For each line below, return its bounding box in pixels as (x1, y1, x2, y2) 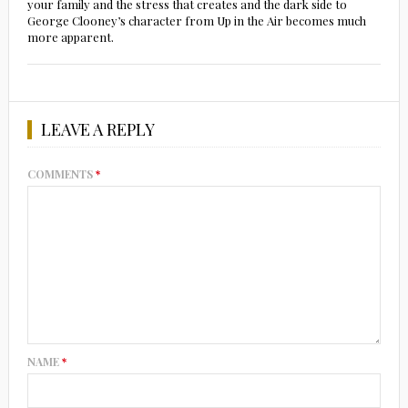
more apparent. (26, 29, 114, 46)
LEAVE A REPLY (40, 118, 155, 141)
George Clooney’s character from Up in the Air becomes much (26, 13, 366, 29)
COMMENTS (26, 167, 96, 182)
